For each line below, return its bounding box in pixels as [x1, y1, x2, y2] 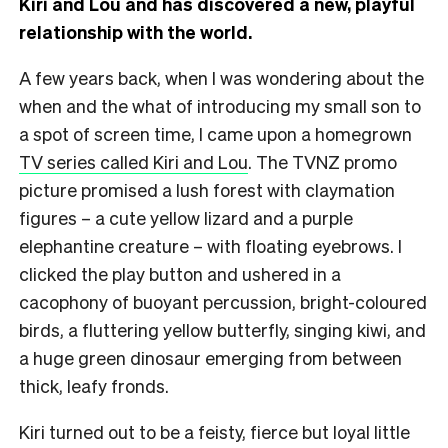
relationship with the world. [19, 20, 252, 43]
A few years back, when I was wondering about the [19, 66, 424, 89]
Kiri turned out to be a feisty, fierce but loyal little [19, 420, 410, 443]
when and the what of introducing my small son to [19, 94, 421, 117]
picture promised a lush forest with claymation [19, 178, 395, 201]
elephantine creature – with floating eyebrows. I [19, 234, 402, 257]
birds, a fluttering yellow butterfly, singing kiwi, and [19, 318, 426, 341]
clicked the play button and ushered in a [19, 262, 341, 285]
